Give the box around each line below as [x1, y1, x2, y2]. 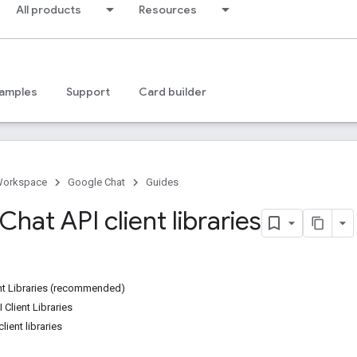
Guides [146, 176, 178, 188]
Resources [139, 2, 197, 17]
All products [16, 2, 81, 17]
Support [66, 84, 110, 99]
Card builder [139, 84, 206, 99]
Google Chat [68, 176, 125, 188]
